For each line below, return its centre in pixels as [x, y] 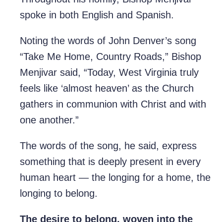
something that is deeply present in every [110, 162]
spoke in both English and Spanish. [97, 15]
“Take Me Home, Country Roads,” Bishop [111, 57]
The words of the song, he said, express [108, 146]
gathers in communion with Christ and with [113, 104]
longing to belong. [59, 194]
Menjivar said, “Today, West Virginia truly [109, 73]
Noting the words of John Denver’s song [108, 41]
